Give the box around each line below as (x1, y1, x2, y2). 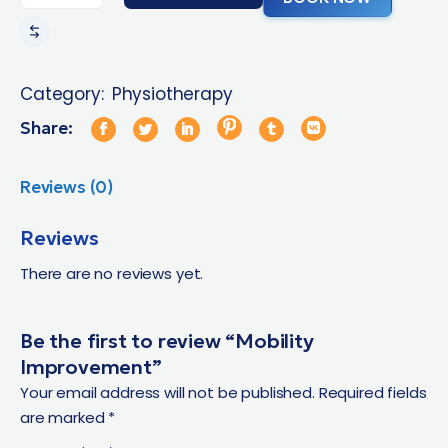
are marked (20, 406, 109, 428)
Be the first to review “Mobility (20, 327, 314, 354)
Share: (20, 116, 73, 139)
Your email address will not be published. (20, 381, 315, 403)
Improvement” (20, 353, 162, 380)
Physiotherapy (111, 82, 233, 107)
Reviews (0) (20, 175, 114, 198)
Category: (20, 81, 104, 106)
